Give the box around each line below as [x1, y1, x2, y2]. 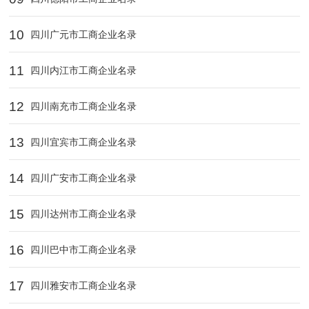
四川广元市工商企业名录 [28, 29, 137, 41]
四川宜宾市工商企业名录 [28, 137, 137, 148]
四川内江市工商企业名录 [28, 65, 137, 77]
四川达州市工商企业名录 [28, 208, 137, 220]
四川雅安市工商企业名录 [28, 280, 137, 292]
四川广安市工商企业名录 [28, 172, 137, 184]
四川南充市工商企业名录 [28, 101, 137, 112]
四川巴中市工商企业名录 [28, 244, 137, 256]
